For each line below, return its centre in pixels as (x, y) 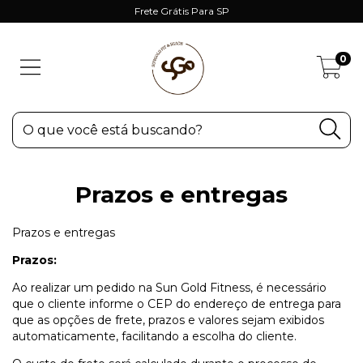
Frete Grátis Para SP (181, 11)
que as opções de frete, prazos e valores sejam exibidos (168, 320)
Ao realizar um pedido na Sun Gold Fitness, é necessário (169, 288)
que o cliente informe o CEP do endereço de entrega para (177, 304)
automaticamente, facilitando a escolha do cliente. (154, 336)
